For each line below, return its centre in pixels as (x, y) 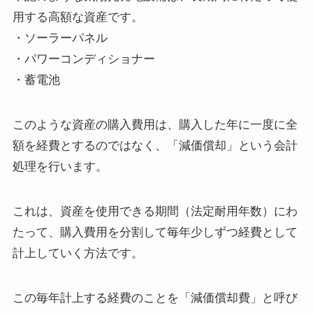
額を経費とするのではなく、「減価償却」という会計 (155, 146)
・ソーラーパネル (60, 38)
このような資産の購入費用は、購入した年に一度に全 (155, 125)
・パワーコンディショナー (83, 59)
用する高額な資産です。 (78, 17)
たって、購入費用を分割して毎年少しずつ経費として (155, 233)
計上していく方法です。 (78, 254)
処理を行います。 (60, 167)
